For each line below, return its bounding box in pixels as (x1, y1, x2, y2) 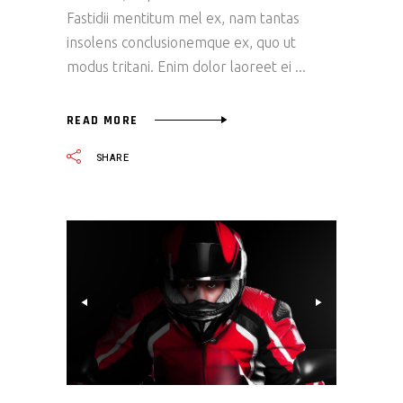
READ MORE (67, 112, 139, 129)
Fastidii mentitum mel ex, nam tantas (67, 10, 300, 27)
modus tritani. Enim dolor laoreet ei (67, 58, 295, 76)
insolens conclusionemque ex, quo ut (67, 34, 296, 51)
